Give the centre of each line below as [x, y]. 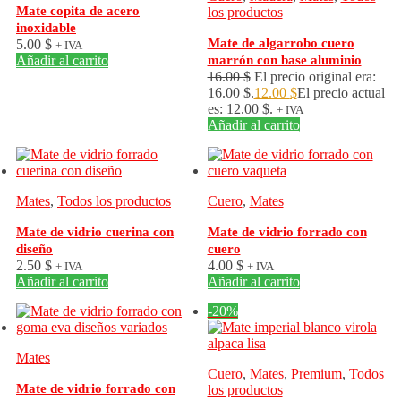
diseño [34, 249]
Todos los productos [114, 201]
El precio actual [341, 93]
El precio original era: [315, 77]
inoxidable [46, 28]
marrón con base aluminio [284, 60]
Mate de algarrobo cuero [281, 43]
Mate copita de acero [78, 11]
